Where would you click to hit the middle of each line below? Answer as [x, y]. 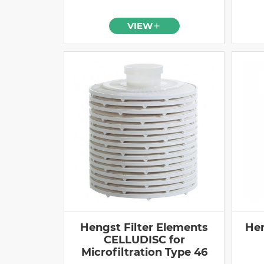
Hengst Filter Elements [144, 227]
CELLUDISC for [144, 240]
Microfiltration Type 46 [144, 252]
